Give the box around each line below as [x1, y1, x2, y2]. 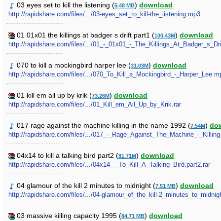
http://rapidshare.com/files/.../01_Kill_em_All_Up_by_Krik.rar [8, 101, 181, 108]
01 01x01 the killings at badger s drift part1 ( [17, 31, 154, 39]
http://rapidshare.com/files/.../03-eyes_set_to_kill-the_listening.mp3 [8, 10, 200, 18]
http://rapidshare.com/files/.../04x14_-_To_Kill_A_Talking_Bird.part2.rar [8, 161, 210, 168]
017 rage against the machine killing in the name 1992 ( [17, 121, 190, 129]
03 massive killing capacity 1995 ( [17, 212, 121, 220]
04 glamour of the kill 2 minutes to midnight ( [17, 182, 155, 189]
